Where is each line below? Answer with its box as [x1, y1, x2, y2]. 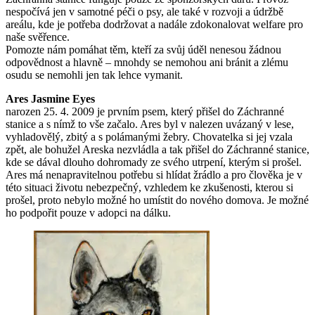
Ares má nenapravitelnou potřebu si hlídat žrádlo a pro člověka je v [6, 168, 302, 181]
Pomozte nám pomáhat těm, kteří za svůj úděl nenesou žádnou [6, 43, 281, 56]
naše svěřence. [6, 30, 70, 43]
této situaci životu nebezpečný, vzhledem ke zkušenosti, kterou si [6, 181, 293, 193]
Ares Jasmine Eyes [6, 92, 95, 105]
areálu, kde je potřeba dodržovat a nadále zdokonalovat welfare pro [6, 18, 303, 30]
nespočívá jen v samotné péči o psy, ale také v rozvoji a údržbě [6, 5, 283, 18]
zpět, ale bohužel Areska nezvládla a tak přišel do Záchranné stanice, [6, 143, 309, 155]
